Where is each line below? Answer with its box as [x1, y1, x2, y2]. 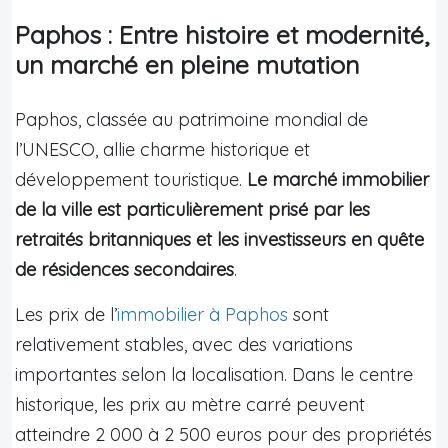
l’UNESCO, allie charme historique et [15, 137, 310, 161]
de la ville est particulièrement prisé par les [15, 197, 370, 221]
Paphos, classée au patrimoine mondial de [15, 107, 368, 131]
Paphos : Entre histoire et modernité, [15, 18, 429, 50]
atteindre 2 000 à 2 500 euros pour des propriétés [15, 422, 432, 446]
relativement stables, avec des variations [15, 332, 353, 356]
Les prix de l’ [15, 302, 117, 326]
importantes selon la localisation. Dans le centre [15, 362, 413, 386]
